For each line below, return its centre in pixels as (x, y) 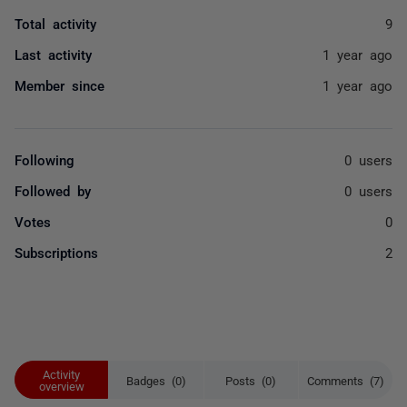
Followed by (53, 190)
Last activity (53, 54)
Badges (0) (156, 380)
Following (45, 159)
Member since (60, 85)
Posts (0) (251, 380)
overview (61, 386)
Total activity (55, 23)
